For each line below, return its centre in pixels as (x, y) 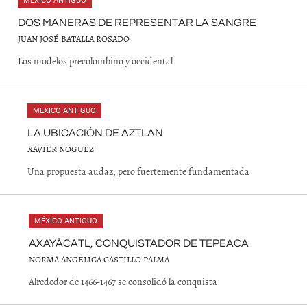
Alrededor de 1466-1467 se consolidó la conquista (123, 282)
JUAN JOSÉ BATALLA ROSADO (74, 39)
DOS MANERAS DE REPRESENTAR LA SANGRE (137, 23)
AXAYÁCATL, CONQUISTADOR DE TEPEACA (139, 243)
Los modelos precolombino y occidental (95, 61)
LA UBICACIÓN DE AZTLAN (95, 133)
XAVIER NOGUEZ (61, 149)
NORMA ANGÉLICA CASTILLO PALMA (99, 259)
